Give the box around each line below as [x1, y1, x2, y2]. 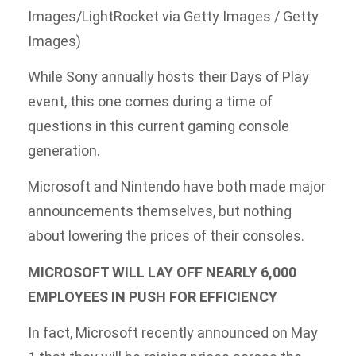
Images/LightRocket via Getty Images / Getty [28, 7, 319, 25]
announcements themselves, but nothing [28, 203, 292, 220]
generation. [28, 142, 100, 160]
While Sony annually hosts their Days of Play [28, 68, 309, 86]
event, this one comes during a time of [28, 93, 273, 110]
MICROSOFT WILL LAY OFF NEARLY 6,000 [28, 263, 296, 281]
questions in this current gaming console [28, 118, 289, 135]
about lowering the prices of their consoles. [28, 227, 304, 245]
